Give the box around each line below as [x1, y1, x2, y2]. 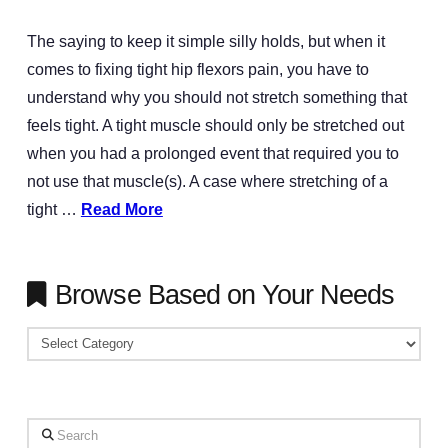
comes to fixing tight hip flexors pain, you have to [26, 61, 369, 78]
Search [25, 422, 77, 440]
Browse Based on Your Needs [55, 279, 395, 310]
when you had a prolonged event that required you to [26, 145, 399, 162]
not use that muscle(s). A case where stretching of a [26, 173, 388, 190]
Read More [80, 201, 163, 218]
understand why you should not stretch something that [26, 89, 407, 106]
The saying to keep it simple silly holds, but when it [26, 33, 385, 50]
